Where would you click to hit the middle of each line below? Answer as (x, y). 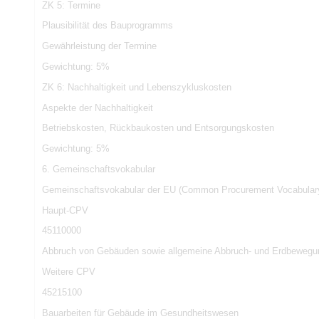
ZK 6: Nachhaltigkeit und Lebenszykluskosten (136, 87)
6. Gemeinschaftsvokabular (98, 169)
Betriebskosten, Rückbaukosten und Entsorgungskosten (158, 128)
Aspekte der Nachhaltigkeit (97, 108)
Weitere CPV (68, 271)
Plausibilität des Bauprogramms (107, 26)
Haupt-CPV (65, 210)
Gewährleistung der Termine (99, 46)
